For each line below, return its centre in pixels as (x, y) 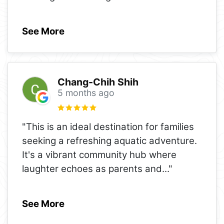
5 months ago (86, 93)
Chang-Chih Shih (98, 82)
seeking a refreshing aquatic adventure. (109, 140)
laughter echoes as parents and (92, 168)
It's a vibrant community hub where (99, 154)
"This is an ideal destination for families (108, 126)
